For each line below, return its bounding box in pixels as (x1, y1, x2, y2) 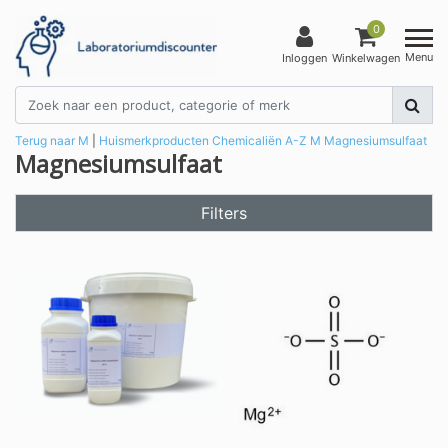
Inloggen (282, 51, 327, 66)
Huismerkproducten (99, 132, 209, 148)
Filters (201, 202, 247, 223)
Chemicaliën (212, 132, 282, 148)
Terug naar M (15, 132, 89, 148)
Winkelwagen (332, 51, 400, 66)
